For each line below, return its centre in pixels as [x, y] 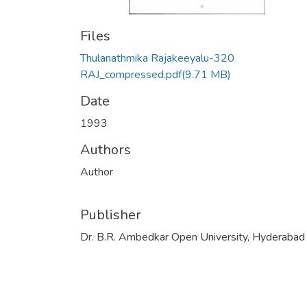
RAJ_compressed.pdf [131, 75]
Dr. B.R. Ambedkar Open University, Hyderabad [193, 237]
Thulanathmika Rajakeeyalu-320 [157, 58]
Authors [106, 150]
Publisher [111, 215]
